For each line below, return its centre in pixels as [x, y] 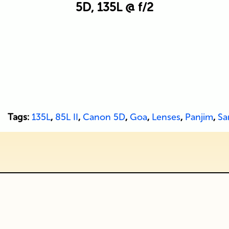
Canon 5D [104, 117]
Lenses [166, 117]
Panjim [199, 117]
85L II [66, 117]
